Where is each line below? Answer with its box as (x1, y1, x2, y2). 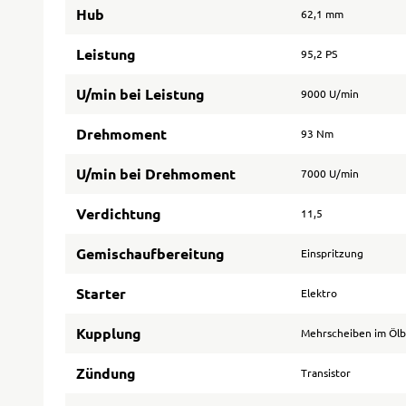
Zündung (76, 363, 136, 382)
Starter (76, 284, 126, 303)
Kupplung (76, 324, 141, 343)
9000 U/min (301, 86, 359, 101)
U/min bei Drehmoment (76, 164, 236, 183)
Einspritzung (301, 246, 363, 260)
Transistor (301, 365, 351, 380)
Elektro (301, 285, 337, 300)
